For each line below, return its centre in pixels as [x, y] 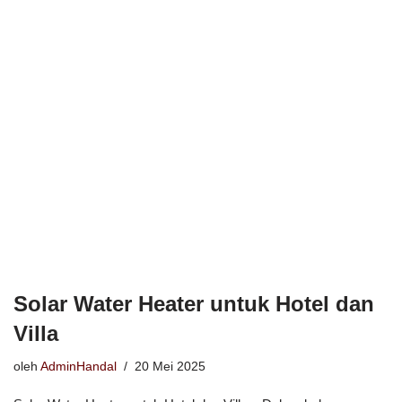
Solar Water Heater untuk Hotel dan [194, 303]
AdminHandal [79, 366]
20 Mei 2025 [170, 366]
